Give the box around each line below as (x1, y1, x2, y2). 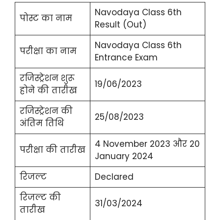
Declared (94, 170, 134, 183)
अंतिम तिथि (19, 117, 64, 129)
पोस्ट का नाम (19, 12, 72, 24)
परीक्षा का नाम (19, 45, 77, 57)
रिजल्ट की (19, 191, 61, 203)
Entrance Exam (94, 51, 158, 63)
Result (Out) (94, 18, 146, 30)
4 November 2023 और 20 (94, 137, 200, 150)
